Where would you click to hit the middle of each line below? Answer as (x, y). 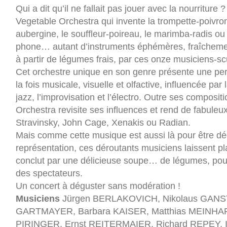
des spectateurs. (49, 173)
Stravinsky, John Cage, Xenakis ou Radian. (103, 122)
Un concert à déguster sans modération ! (98, 186)
